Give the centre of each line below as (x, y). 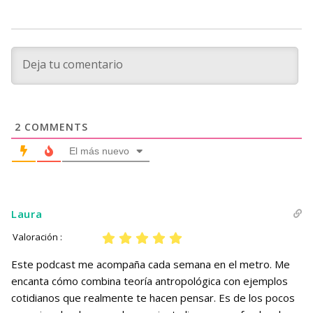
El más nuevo (99, 151)
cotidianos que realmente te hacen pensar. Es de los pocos (153, 298)
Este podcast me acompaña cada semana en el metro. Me (151, 264)
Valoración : (37, 237)
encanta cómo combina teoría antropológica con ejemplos (150, 281)
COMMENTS (54, 127)
